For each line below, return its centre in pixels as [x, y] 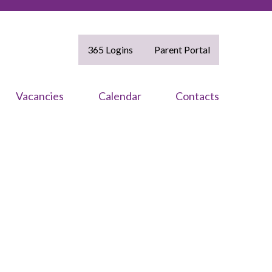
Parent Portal [182, 50]
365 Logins [110, 50]
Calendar [120, 96]
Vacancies [40, 96]
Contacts [197, 96]
